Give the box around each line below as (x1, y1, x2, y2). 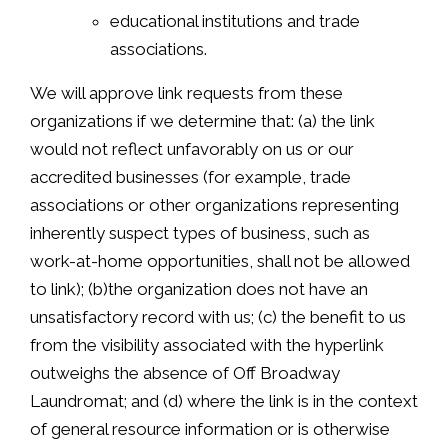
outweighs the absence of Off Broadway (30, 363, 340, 384)
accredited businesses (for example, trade (30, 167, 351, 188)
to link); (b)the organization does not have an (30, 279, 368, 300)
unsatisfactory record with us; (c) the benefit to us (30, 307, 406, 328)
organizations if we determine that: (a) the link (30, 111, 375, 132)
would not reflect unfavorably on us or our (30, 139, 354, 160)
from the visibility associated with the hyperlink (30, 335, 384, 356)
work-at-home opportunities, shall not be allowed (30, 251, 410, 272)
